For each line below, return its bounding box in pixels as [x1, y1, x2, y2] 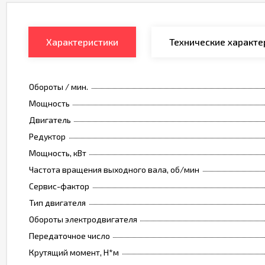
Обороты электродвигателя [29, 214, 137, 225]
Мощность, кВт [29, 148, 86, 159]
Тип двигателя [29, 198, 86, 208]
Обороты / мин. [29, 82, 88, 92]
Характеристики [46, 36, 118, 48]
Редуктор [29, 131, 66, 142]
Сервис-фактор [29, 181, 89, 192]
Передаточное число [29, 231, 110, 241]
